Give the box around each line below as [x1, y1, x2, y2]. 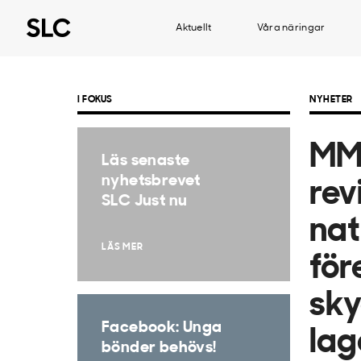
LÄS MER [102, 243, 144, 252]
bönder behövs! [102, 340, 217, 356]
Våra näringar [256, 23, 326, 33]
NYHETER [309, 95, 353, 105]
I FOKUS [77, 95, 113, 105]
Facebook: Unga [102, 320, 222, 336]
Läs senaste [102, 153, 190, 169]
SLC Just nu [102, 193, 188, 210]
